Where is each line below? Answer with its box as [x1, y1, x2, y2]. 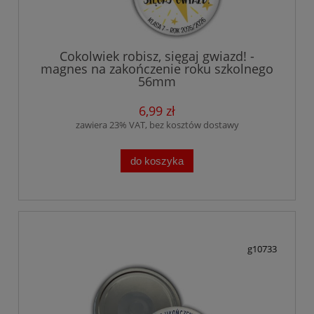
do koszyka [130, 154, 184, 167]
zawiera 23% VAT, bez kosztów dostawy [75, 118, 239, 132]
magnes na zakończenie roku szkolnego [41, 60, 273, 78]
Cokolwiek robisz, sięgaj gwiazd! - [60, 48, 254, 65]
